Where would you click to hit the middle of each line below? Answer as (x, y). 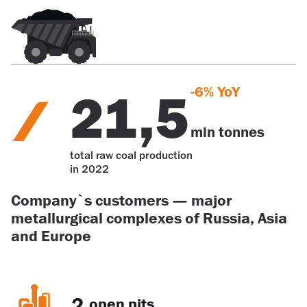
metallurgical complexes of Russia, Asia (149, 219)
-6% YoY (216, 92)
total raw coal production (131, 156)
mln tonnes (228, 133)
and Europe (51, 236)
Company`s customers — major (121, 201)
